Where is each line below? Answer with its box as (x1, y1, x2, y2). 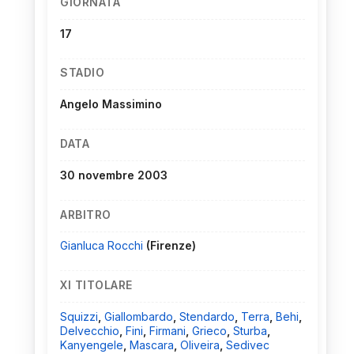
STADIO (60, 66, 104, 80)
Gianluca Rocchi (60, 239, 146, 253)
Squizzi (60, 309, 98, 323)
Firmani (149, 323, 186, 337)
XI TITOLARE (60, 278, 133, 292)
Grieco (192, 323, 227, 337)
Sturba (233, 323, 267, 337)
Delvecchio (60, 323, 119, 337)
